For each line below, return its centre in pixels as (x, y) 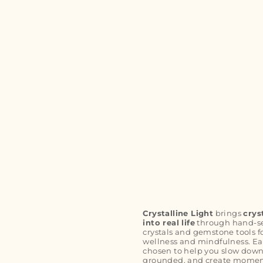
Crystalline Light (178, 213)
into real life (169, 223)
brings (228, 213)
